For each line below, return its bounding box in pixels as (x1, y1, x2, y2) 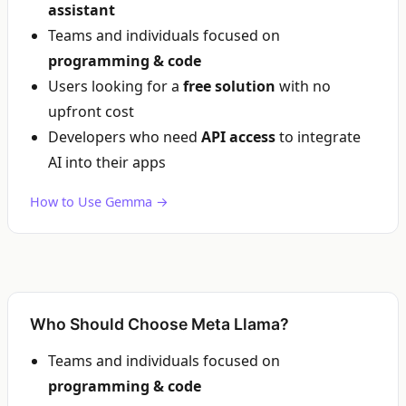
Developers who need (48, 127, 201, 147)
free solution (183, 76, 275, 96)
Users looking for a (48, 76, 183, 96)
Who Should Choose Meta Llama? (30, 314, 289, 333)
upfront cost (48, 101, 134, 121)
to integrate (275, 127, 361, 147)
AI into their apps (48, 152, 166, 172)
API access (201, 127, 275, 147)
